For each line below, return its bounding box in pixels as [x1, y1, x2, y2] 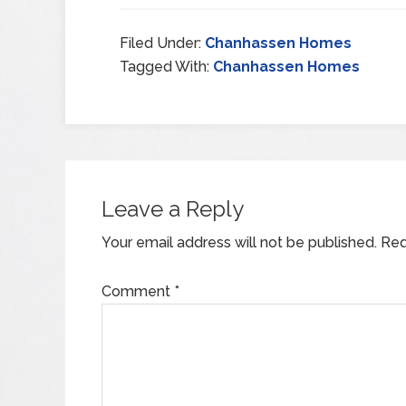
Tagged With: [120, 58, 213, 75]
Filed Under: [120, 34, 205, 52]
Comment [101, 283, 174, 300]
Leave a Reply [101, 196, 244, 222]
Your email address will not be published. [101, 234, 377, 251]
